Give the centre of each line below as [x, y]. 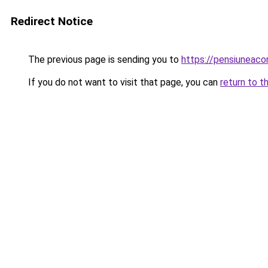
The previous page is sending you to [103, 60]
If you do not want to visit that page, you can [123, 82]
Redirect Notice [52, 21]
